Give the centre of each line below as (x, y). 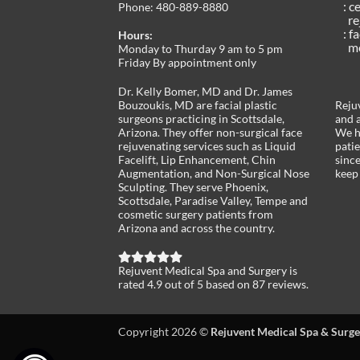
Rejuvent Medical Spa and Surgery (202, 270)
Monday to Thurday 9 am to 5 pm (200, 49)
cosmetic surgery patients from (196, 215)
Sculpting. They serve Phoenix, (193, 187)
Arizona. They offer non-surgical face (210, 133)
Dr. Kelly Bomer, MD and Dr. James (205, 92)
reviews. (287, 284)
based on (228, 284)
